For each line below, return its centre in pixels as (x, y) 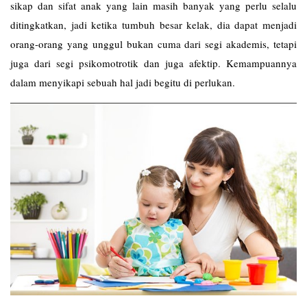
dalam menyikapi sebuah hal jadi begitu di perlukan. (123, 82)
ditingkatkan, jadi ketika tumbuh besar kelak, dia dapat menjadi (153, 24)
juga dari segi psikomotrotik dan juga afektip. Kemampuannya (153, 63)
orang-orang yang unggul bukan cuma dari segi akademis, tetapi (153, 44)
